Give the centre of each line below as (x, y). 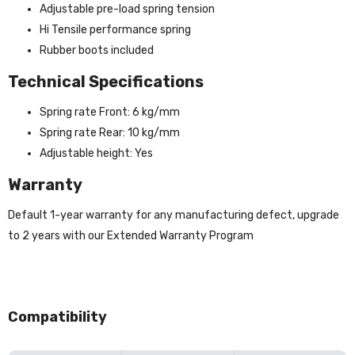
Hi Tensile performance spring (115, 29)
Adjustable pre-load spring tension (127, 9)
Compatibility (57, 317)
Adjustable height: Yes (96, 153)
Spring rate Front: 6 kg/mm (110, 112)
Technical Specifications (106, 81)
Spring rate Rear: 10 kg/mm (110, 132)
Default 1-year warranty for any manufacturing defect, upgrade (174, 215)
